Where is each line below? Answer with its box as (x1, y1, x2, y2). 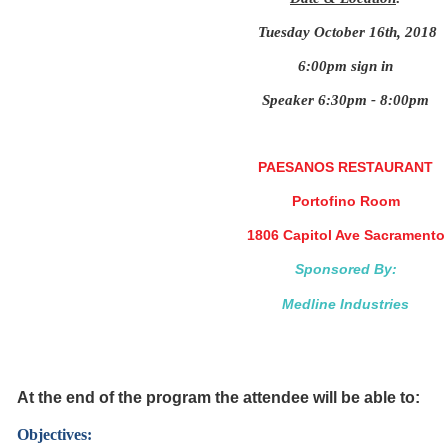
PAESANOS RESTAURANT (258, 159, 433, 175)
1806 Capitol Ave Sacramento (246, 227, 445, 243)
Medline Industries (282, 296, 409, 312)
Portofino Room (291, 193, 400, 209)
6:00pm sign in (298, 58, 393, 74)
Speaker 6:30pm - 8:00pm (262, 92, 429, 108)
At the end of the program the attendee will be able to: (17, 389, 420, 406)
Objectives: (17, 426, 92, 443)
